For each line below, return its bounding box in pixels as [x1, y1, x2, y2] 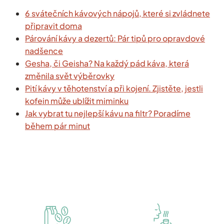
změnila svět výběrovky [25, 70, 114, 81]
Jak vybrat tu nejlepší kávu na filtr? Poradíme [25, 108, 190, 119]
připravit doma [25, 20, 82, 31]
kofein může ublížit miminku [25, 95, 128, 106]
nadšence [25, 45, 63, 56]
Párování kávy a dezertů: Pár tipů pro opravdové [25, 33, 205, 44]
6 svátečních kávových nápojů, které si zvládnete [25, 8, 210, 19]
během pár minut [25, 120, 90, 131]
